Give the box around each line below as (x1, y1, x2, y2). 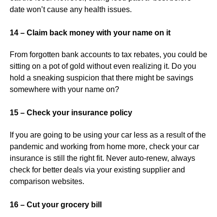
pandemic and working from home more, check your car (10, 142, 199, 151)
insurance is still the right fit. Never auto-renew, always (10, 154, 195, 162)
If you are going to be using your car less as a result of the (10, 130, 206, 139)
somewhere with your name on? (10, 85, 119, 94)
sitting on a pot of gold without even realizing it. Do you (10, 62, 196, 71)
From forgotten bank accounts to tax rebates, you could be (10, 50, 207, 59)
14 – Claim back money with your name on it (10, 29, 170, 37)
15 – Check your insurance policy (10, 108, 132, 117)
